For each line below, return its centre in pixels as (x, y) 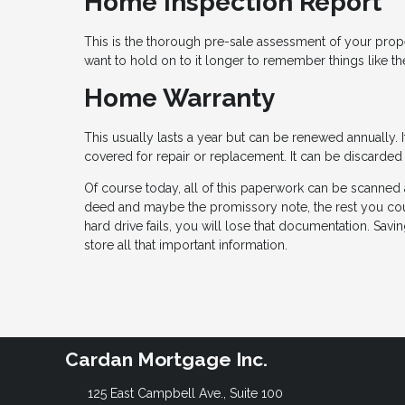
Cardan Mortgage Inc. (166, 359)
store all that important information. (186, 245)
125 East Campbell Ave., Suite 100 (185, 393)
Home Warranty (179, 98)
